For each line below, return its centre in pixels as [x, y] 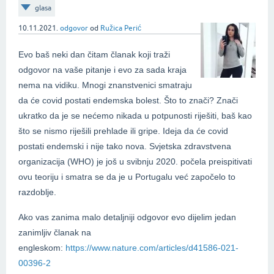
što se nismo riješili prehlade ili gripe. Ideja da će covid [123, 131]
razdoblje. [39, 192]
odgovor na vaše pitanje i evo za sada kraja [102, 70]
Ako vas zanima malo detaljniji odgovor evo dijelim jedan [127, 217]
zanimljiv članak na [55, 233]
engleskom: [42, 248]
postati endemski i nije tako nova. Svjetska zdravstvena [125, 146]
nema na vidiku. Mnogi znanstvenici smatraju [105, 85]
